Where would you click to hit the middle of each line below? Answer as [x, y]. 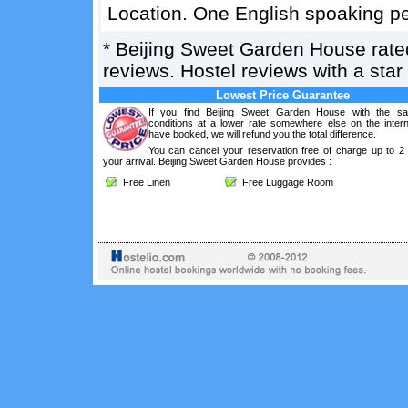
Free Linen [143, 182]
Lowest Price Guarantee [283, 95]
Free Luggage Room [285, 182]
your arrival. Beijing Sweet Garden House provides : [217, 161]
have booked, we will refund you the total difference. [262, 134]
